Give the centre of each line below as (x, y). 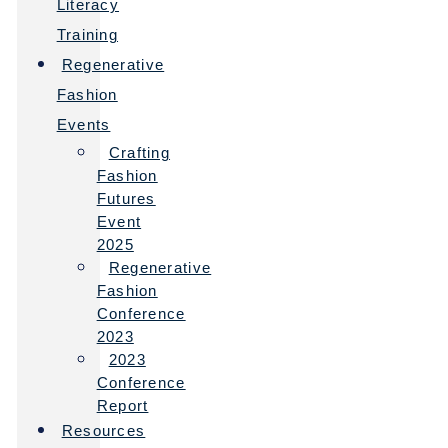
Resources (103, 431)
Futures (126, 199)
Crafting (139, 153)
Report (122, 406)
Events (83, 125)
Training (87, 35)
